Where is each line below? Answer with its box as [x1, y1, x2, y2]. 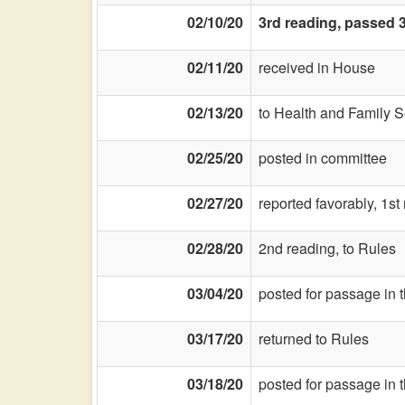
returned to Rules [259, 328, 369, 349]
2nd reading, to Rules [259, 238, 396, 259]
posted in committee [259, 147, 387, 168]
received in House [259, 57, 375, 78]
